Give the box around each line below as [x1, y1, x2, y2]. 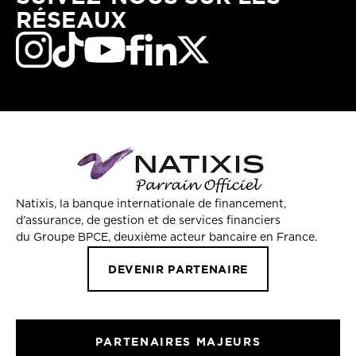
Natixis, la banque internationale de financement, [16, 199, 286, 210]
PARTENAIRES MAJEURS [95, 335, 261, 348]
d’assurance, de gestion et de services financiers [16, 215, 281, 226]
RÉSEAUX [16, 6, 127, 32]
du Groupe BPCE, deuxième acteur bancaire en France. [16, 232, 317, 243]
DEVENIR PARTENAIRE [107, 262, 249, 276]
